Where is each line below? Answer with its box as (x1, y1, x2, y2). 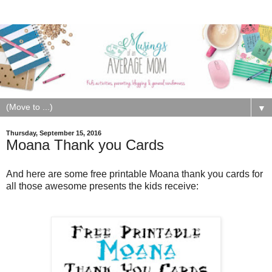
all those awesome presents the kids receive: (6, 180, 199, 191)
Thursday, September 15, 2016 (6, 129, 101, 137)
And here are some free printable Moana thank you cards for (6, 168, 263, 179)
